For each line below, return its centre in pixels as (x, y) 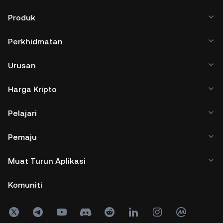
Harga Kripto (32, 89)
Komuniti (25, 185)
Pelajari (22, 113)
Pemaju (22, 137)
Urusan (22, 65)
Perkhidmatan (35, 42)
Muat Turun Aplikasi (47, 161)
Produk (22, 18)
